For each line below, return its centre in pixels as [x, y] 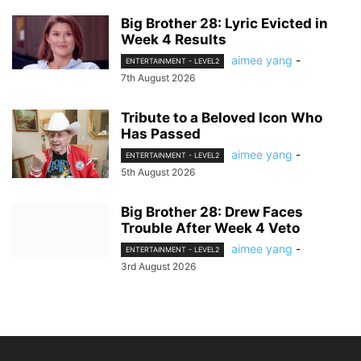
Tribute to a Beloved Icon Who [222, 117]
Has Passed [161, 133]
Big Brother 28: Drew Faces [212, 212]
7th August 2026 [158, 77]
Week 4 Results [174, 39]
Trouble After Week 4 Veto [210, 228]
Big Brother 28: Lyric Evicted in [224, 23]
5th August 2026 [158, 172]
